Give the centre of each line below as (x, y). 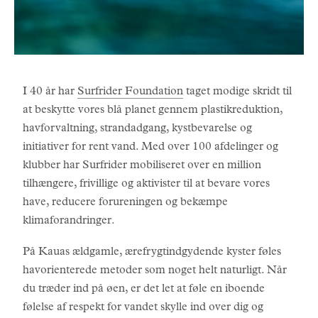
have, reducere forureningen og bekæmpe (125, 203)
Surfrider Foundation (130, 92)
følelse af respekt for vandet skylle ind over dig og (143, 308)
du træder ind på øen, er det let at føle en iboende (144, 290)
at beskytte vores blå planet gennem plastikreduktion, (153, 111)
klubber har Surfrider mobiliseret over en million (142, 166)
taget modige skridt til (237, 92)
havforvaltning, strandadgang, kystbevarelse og (137, 129)
